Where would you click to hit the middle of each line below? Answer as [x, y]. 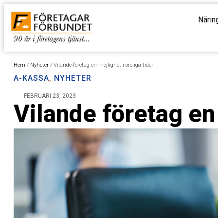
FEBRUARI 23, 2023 [50, 96]
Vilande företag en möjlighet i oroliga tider [103, 65]
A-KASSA [31, 78]
